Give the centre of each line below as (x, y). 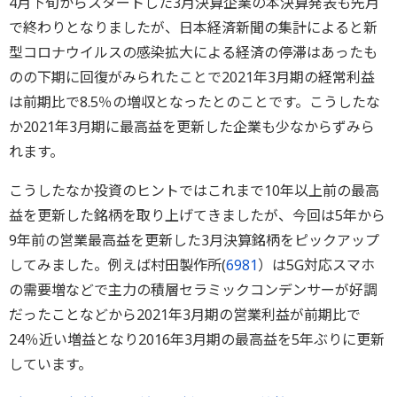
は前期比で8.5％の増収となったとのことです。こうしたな (195, 102)
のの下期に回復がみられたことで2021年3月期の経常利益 (192, 77)
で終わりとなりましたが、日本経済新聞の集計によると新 (193, 27)
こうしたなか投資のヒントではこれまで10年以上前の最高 (194, 191)
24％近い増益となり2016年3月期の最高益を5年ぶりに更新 (197, 339)
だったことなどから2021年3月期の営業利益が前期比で (185, 315)
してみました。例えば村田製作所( (117, 265)
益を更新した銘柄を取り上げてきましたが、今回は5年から (197, 215)
